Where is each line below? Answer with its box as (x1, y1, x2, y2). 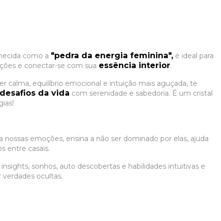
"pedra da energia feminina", (51, 51, 173, 60)
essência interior (99, 61, 170, 70)
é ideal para (173, 51, 214, 60)
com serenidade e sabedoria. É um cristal (70, 89, 213, 98)
